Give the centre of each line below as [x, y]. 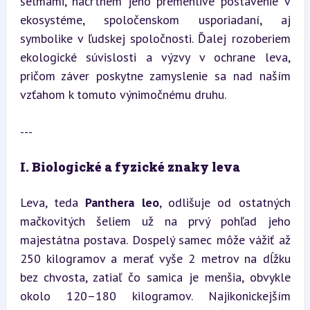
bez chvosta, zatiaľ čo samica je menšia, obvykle [155, 277]
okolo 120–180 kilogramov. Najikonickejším [155, 296]
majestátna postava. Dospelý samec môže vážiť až [155, 240]
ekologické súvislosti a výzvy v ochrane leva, [155, 57]
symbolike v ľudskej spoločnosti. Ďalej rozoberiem [155, 38]
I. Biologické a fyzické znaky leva [130, 167]
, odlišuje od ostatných [225, 202]
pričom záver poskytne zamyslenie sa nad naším [155, 76]
